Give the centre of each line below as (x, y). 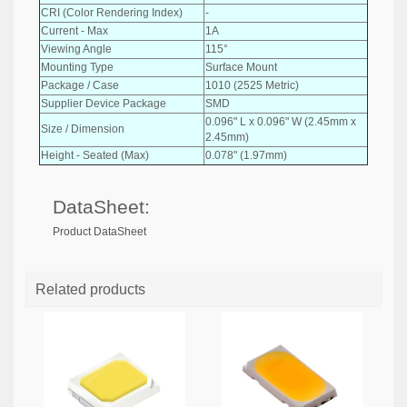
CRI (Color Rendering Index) (112, 12)
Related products (90, 289)
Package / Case (80, 85)
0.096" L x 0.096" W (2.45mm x (281, 121)
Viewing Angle (76, 49)
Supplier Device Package (104, 103)
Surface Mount (241, 67)
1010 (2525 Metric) (252, 85)
